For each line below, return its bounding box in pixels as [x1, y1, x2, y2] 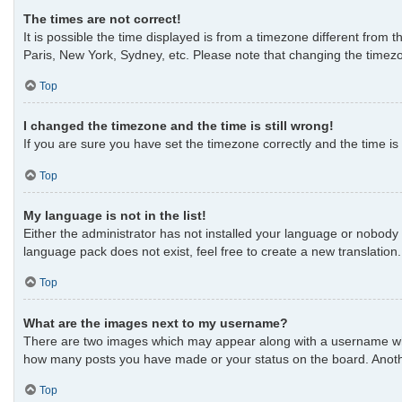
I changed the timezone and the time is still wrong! [23, 118, 334, 134]
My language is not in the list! [23, 208, 206, 223]
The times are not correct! [23, 11, 181, 26]
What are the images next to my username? [23, 315, 288, 330]
